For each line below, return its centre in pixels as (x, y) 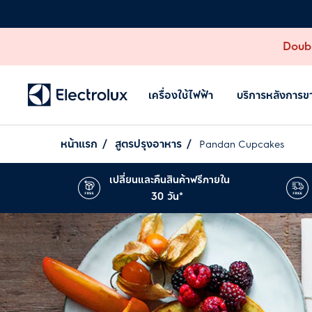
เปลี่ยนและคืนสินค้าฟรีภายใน (169, 180)
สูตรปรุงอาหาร (148, 144)
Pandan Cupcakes (242, 144)
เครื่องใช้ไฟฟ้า (181, 95)
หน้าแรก (79, 144)
